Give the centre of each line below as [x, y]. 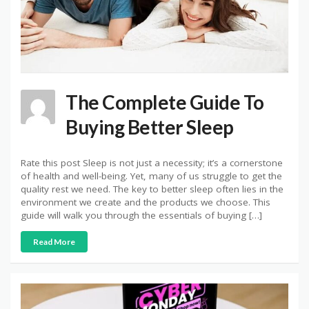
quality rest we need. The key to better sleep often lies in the [152, 189]
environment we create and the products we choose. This [146, 202]
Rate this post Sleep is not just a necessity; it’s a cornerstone [152, 162]
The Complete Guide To [165, 102]
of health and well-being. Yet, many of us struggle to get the [151, 176]
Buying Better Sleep [150, 127]
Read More [54, 241]
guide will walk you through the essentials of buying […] [141, 215]
